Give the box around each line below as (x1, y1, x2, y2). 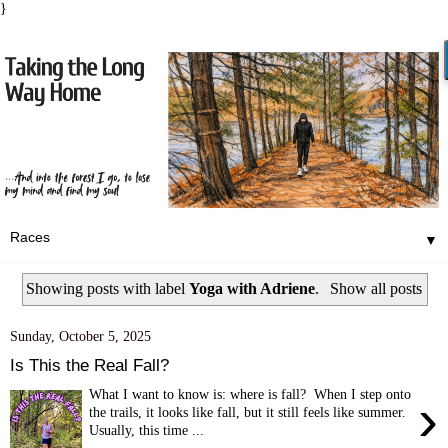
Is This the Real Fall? (10, 354, 169, 375)
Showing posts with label (26, 279, 190, 297)
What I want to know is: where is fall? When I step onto (89, 385, 412, 402)
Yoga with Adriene (189, 279, 316, 297)
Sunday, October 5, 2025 (10, 328, 151, 345)
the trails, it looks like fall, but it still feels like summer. (89, 403, 407, 420)
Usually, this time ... (89, 421, 205, 438)
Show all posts (329, 279, 422, 297)
